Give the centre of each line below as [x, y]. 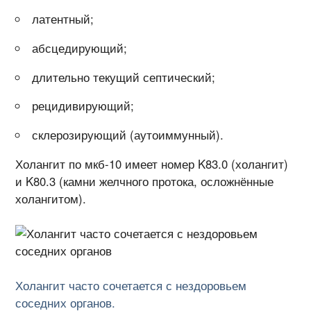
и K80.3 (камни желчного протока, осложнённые [145, 182]
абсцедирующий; [80, 48]
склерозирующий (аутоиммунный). [128, 135]
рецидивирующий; [83, 106]
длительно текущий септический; [124, 77]
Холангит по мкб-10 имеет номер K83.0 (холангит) [152, 164]
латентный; [63, 19]
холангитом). [51, 199]
